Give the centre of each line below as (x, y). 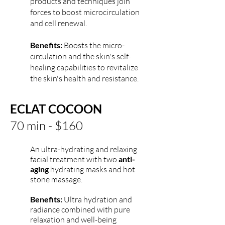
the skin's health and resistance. (85, 78)
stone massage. (56, 179)
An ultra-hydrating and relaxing (84, 149)
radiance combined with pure (80, 209)
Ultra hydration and (98, 199)
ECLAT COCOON (56, 109)
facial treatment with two (74, 159)
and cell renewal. (60, 23)
